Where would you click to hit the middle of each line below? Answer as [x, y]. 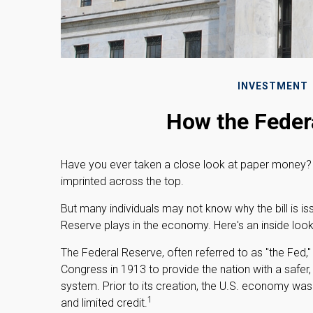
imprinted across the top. [122, 181]
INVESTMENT [273, 86]
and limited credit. [104, 303]
